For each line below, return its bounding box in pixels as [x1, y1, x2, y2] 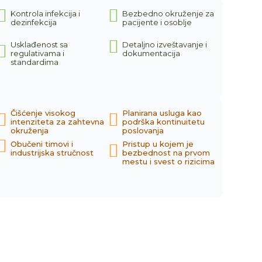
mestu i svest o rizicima [122, 157, 215, 166]
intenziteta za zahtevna [10, 117, 104, 126]
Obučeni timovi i [10, 139, 73, 149]
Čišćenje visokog [10, 108, 75, 118]
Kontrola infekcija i [10, 9, 80, 18]
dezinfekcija [10, 18, 57, 27]
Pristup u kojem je [122, 139, 194, 149]
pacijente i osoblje [122, 18, 192, 27]
